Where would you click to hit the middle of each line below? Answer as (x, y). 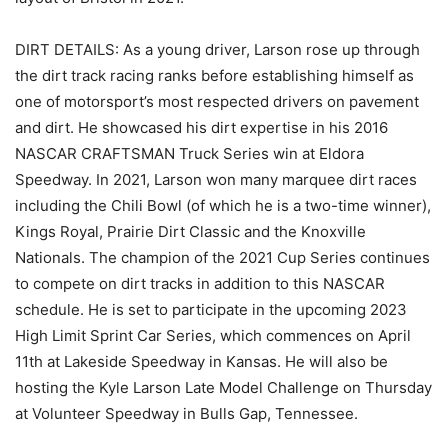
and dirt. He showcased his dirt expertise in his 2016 (201, 128)
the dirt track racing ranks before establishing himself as (214, 76)
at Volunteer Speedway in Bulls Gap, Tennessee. (186, 414)
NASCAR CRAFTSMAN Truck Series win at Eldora (189, 154)
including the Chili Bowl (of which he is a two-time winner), (223, 206)
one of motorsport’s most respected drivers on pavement (217, 102)
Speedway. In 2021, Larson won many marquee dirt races (216, 180)
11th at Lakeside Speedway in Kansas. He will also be (201, 362)
